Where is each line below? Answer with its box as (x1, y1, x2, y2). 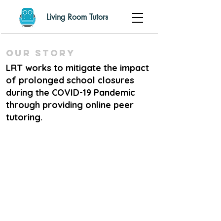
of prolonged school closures (6, 74, 134, 86)
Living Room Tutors (46, 12, 108, 22)
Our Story (6, 47, 75, 59)
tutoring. (6, 111, 42, 123)
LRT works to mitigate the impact (6, 62, 149, 74)
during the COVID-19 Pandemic (6, 87, 135, 98)
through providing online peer (6, 99, 134, 110)
